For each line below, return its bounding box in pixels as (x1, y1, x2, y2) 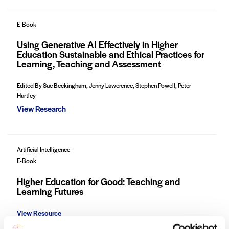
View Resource (17, 208, 62, 218)
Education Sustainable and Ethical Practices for (17, 48, 205, 61)
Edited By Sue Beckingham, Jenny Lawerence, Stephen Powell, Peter (17, 80, 192, 90)
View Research (17, 103, 66, 114)
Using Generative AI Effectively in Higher (17, 38, 178, 51)
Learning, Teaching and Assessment (17, 57, 162, 71)
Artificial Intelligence (17, 145, 71, 154)
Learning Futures (17, 184, 84, 197)
